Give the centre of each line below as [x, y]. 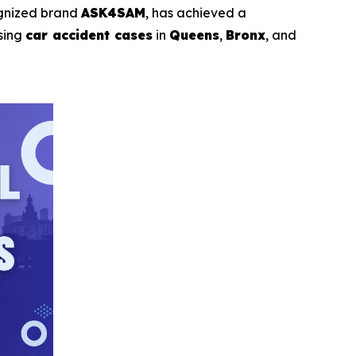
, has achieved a [196, 13]
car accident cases [89, 35]
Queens [194, 35]
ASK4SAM [113, 13]
